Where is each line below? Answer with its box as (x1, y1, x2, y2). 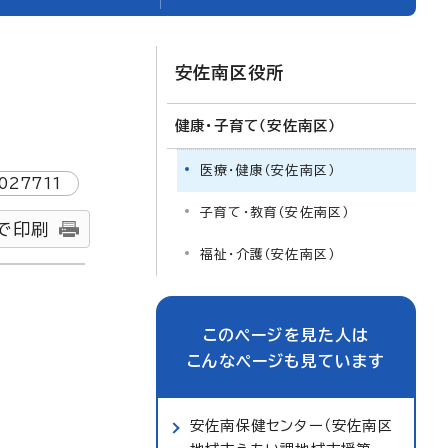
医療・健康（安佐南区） (200, 164, 336, 177)
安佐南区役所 (175, 64, 285, 81)
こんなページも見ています (187, 353, 385, 369)
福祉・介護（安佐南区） (200, 248, 336, 261)
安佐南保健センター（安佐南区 (190, 418, 393, 433)
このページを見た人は (202, 327, 370, 343)
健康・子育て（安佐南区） (175, 118, 337, 133)
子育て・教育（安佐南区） (200, 206, 350, 219)
